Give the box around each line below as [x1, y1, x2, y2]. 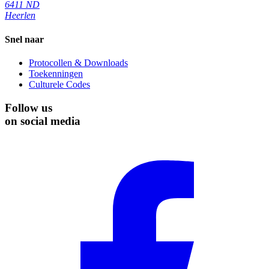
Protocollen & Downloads [29, 57, 128, 68]
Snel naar [5, 34, 44, 44]
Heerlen [5, 10, 35, 21]
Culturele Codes [29, 79, 90, 89]
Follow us [5, 101, 52, 114]
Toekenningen [29, 68, 83, 79]
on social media [5, 114, 80, 127]
